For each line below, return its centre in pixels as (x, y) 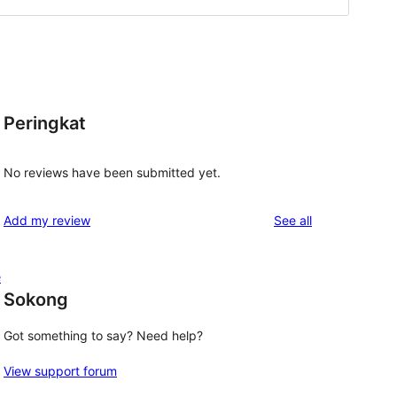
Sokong (36, 299)
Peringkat (45, 124)
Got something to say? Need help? (103, 336)
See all (293, 220)
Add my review (47, 220)
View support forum (60, 371)
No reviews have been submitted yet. (112, 172)
